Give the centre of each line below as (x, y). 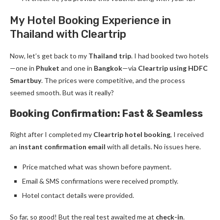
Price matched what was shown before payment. (97, 167)
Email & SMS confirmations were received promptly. (100, 181)
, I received (187, 134)
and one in (77, 68)
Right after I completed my (52, 134)
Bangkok (108, 68)
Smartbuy (26, 80)
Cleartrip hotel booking (132, 134)
